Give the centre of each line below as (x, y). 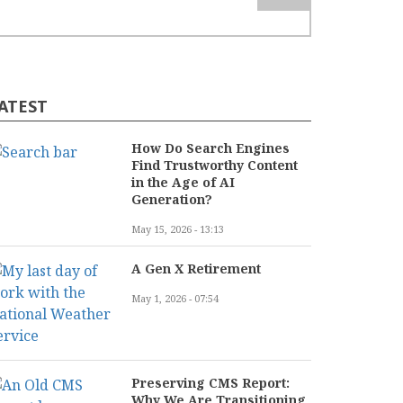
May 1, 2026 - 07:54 (175, 298)
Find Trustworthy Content (215, 165)
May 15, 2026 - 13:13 (178, 229)
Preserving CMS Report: (210, 383)
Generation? (172, 199)
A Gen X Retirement (196, 269)
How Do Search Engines (210, 148)
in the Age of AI (183, 182)
